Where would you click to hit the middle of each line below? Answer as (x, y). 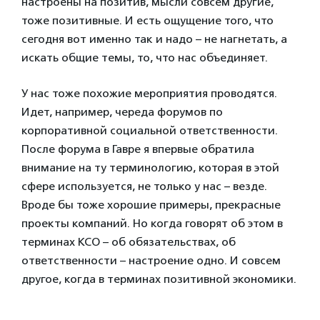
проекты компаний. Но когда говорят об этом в (152, 223)
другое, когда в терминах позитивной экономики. (159, 279)
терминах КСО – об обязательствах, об (129, 241)
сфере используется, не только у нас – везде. (144, 186)
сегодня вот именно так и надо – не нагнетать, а (154, 39)
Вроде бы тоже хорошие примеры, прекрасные (151, 204)
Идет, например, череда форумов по (122, 111)
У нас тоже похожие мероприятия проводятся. (149, 93)
